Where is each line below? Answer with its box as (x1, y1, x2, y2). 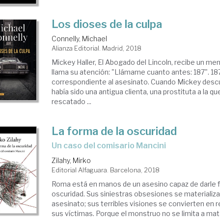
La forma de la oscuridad (52, 124, 177, 137)
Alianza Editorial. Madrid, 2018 (52, 44, 142, 52)
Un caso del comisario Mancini (57, 140, 166, 150)
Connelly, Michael (52, 34, 108, 43)
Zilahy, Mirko (52, 156, 91, 165)
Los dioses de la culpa (52, 17, 163, 30)
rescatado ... (52, 97, 92, 106)
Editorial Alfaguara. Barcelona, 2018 (52, 165, 160, 174)
